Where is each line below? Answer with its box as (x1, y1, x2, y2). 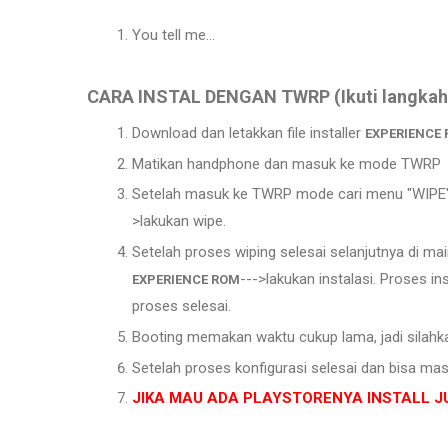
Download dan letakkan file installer (132, 123, 365, 142)
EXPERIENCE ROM (132, 272, 240, 287)
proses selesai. (132, 297, 231, 315)
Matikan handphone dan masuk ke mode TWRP (132, 154, 441, 173)
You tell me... (132, 25, 215, 44)
